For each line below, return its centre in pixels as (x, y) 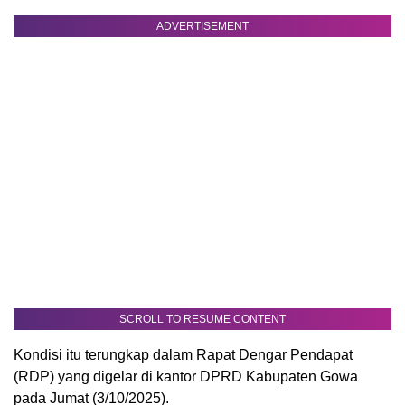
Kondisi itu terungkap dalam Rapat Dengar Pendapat (183, 355)
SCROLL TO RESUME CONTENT (202, 320)
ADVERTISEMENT (202, 27)
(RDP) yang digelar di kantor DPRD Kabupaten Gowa (186, 377)
